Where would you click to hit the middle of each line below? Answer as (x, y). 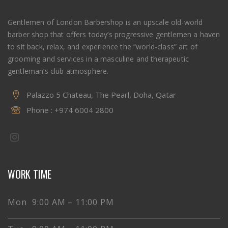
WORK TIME (30, 174)
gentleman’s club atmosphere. (58, 71)
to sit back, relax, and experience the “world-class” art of (103, 46)
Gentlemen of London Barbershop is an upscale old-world (105, 22)
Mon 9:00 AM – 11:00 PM (61, 202)
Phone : (40, 110)
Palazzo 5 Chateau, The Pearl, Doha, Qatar (101, 94)
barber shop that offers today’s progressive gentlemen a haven (114, 34)
